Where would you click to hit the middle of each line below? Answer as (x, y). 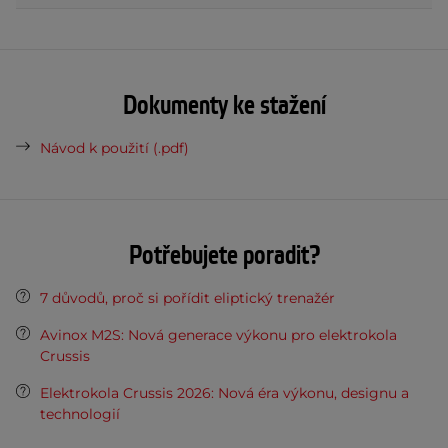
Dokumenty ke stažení (224, 105)
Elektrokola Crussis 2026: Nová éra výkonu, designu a (224, 392)
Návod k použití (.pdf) (114, 147)
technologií (80, 413)
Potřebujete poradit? (224, 255)
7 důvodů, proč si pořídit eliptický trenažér (187, 297)
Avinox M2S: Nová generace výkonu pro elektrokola (218, 334)
